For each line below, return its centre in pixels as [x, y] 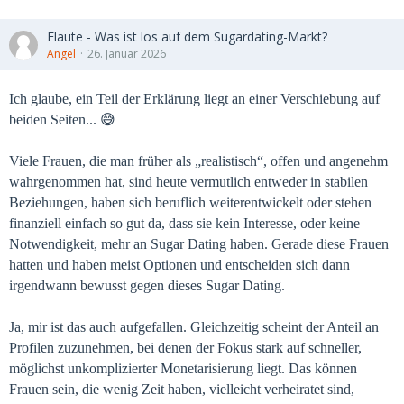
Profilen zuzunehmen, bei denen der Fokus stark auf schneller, [185, 348]
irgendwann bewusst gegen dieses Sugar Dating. [147, 285]
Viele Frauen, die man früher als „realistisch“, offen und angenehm [198, 161]
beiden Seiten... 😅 [62, 119]
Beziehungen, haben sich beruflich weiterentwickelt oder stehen [190, 202]
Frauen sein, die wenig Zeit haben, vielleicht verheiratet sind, [182, 389]
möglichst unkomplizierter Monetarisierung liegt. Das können [183, 368]
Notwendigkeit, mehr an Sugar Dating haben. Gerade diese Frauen [199, 244]
